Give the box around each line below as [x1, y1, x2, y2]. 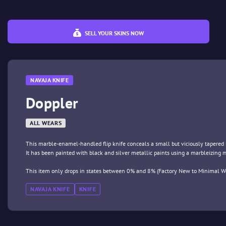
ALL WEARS [30, 119, 62, 127]
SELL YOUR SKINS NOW [83, 29, 144, 37]
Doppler [26, 93, 79, 112]
